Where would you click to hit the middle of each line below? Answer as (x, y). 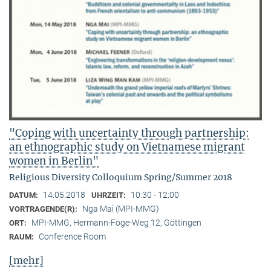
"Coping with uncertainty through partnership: (129, 133)
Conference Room (72, 237)
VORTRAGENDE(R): (44, 209)
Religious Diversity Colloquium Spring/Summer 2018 (121, 178)
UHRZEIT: (109, 195)
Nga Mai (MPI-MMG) (121, 209)
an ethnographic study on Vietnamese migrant (127, 147)
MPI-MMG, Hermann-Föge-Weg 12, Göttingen (116, 223)
